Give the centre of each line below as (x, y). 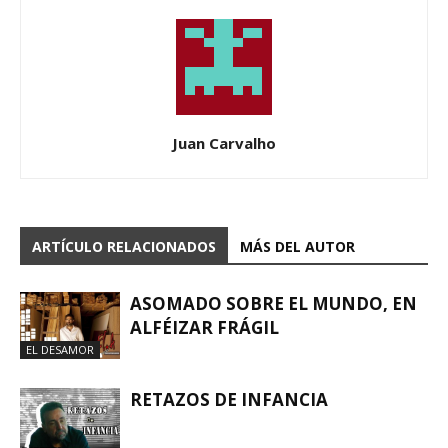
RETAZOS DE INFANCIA (229, 399)
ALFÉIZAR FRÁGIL (204, 327)
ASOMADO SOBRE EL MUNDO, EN (273, 303)
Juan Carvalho (224, 143)
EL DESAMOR (60, 349)
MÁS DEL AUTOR (297, 246)
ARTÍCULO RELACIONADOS (124, 246)
